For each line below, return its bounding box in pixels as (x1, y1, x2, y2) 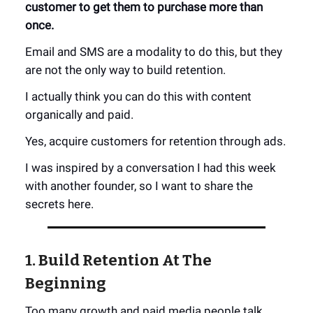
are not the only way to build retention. (25, 63, 226, 77)
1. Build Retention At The (25, 251, 212, 270)
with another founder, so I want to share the (25, 179, 253, 193)
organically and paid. (25, 108, 133, 122)
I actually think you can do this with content (25, 89, 252, 103)
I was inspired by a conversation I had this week (25, 161, 276, 175)
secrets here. (25, 197, 94, 211)
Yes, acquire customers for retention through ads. (25, 134, 286, 148)
